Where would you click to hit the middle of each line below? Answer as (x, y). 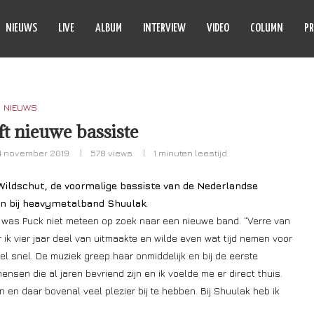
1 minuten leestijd (190, 153)
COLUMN (267, 28)
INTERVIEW (164, 28)
